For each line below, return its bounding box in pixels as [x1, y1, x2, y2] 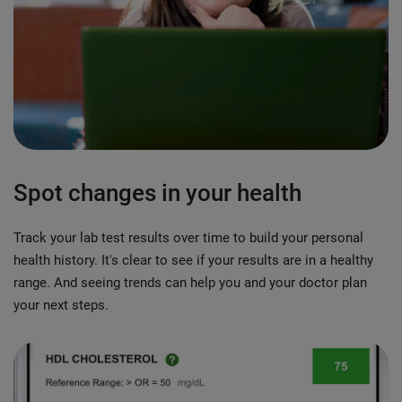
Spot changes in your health [13, 179, 301, 206]
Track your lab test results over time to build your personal [13, 229, 363, 246]
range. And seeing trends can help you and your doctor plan [13, 274, 367, 291]
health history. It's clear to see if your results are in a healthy [13, 251, 373, 268]
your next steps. [13, 296, 109, 313]
